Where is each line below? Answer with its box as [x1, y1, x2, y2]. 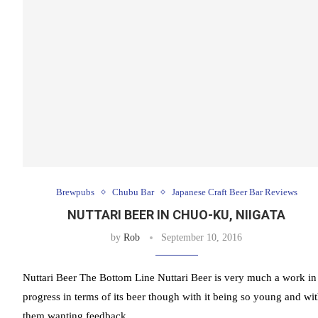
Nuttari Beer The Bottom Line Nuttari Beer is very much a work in [23, 272, 317, 284]
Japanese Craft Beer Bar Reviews [171, 187, 297, 198]
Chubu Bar [111, 187, 154, 198]
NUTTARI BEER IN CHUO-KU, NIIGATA [67, 207, 286, 223]
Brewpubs [55, 187, 94, 198]
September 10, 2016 [161, 232, 243, 243]
